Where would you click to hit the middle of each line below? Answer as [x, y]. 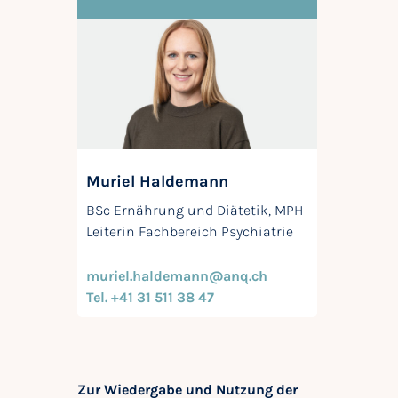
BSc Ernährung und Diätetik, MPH [195, 211]
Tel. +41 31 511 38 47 [150, 298]
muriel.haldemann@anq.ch [177, 276]
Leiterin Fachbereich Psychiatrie [190, 232]
